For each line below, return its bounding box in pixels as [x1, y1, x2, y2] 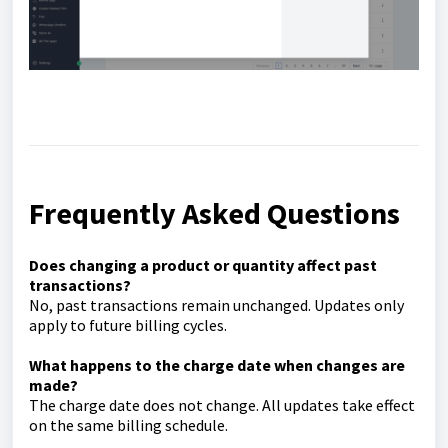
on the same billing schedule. [29, 414, 228, 435]
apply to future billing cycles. [29, 314, 227, 335]
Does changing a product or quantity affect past [29, 254, 377, 275]
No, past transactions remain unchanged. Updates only [29, 294, 404, 315]
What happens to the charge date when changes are [29, 354, 405, 375]
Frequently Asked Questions [29, 193, 400, 232]
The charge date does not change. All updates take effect [29, 394, 415, 415]
